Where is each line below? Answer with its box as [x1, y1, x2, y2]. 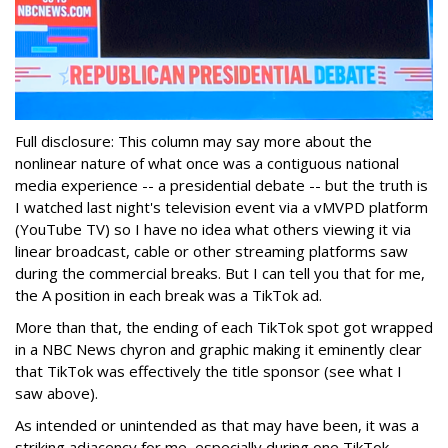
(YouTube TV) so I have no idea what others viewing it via [15, 218, 411, 239]
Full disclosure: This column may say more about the [15, 130, 372, 151]
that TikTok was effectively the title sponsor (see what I [15, 360, 402, 381]
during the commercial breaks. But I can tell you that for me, [15, 262, 425, 283]
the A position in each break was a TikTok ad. [15, 284, 322, 305]
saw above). [15, 382, 98, 403]
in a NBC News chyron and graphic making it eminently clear [15, 338, 422, 359]
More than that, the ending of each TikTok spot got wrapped [15, 316, 433, 337]
